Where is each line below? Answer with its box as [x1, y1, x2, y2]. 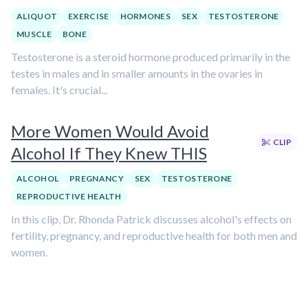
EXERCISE [68, 11, 109, 21]
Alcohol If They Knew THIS [11, 143, 207, 163]
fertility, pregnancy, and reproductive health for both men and [11, 229, 297, 242]
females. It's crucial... [11, 83, 107, 96]
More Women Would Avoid [11, 121, 209, 141]
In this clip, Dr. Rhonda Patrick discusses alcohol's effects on [11, 212, 291, 225]
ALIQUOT [16, 11, 58, 21]
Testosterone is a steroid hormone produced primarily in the [11, 50, 290, 63]
